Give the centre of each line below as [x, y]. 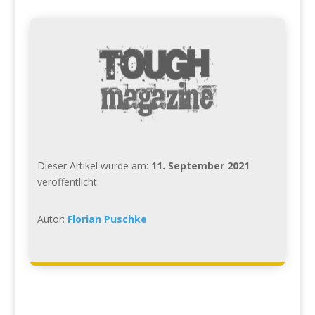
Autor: [52, 219]
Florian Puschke [107, 219]
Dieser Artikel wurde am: [94, 165]
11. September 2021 [200, 165]
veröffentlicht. [68, 181]
